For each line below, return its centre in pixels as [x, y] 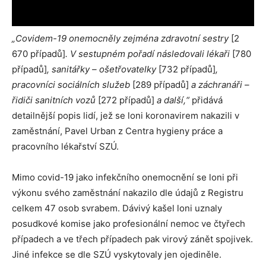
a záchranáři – [219, 85]
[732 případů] [187, 69]
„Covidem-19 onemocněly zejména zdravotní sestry [121, 38]
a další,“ [172, 100]
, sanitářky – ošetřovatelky [103, 69]
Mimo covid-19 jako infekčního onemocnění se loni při [125, 177]
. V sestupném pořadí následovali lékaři [149, 54]
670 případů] [39, 54]
